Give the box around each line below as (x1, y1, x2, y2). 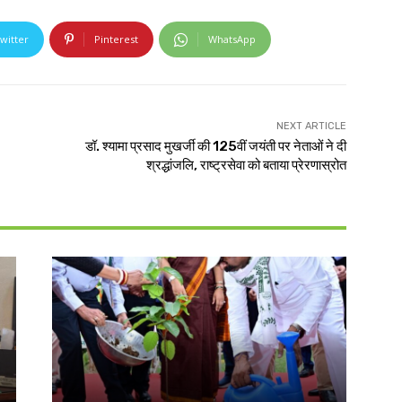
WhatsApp (208, 32, 256, 47)
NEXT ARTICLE (275, 120, 346, 133)
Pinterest (94, 32, 138, 47)
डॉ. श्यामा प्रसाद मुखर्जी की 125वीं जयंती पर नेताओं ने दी (84, 138, 346, 155)
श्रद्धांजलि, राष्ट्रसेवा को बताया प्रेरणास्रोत (145, 157, 346, 174)
